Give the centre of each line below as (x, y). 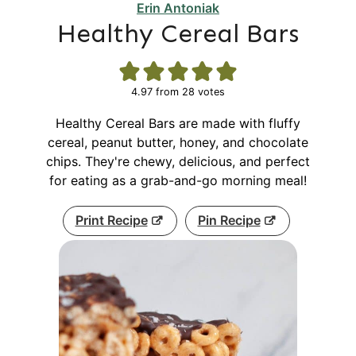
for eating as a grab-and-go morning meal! (178, 180)
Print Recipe (111, 220)
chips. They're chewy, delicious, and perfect (178, 161)
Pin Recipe (229, 220)
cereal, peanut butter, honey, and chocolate (178, 142)
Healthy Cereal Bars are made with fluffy (178, 123)
